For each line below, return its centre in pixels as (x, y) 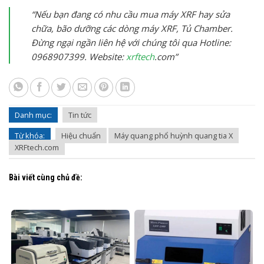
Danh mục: (33, 115)
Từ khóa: (30, 136)
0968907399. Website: (79, 56)
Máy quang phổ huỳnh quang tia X (174, 136)
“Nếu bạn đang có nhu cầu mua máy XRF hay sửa (131, 14)
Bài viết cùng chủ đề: (46, 178)
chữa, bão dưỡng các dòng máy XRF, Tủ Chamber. (132, 28)
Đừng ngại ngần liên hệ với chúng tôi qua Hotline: (131, 42)
